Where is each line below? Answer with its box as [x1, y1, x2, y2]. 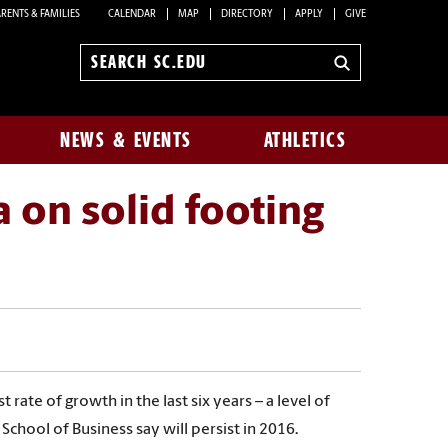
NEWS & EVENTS [60, 128, 192, 152]
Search [91, 63, 133, 79]
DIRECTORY [221, 8, 273, 20]
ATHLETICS [263, 128, 347, 152]
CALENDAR [108, 8, 156, 20]
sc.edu [91, 82, 131, 98]
